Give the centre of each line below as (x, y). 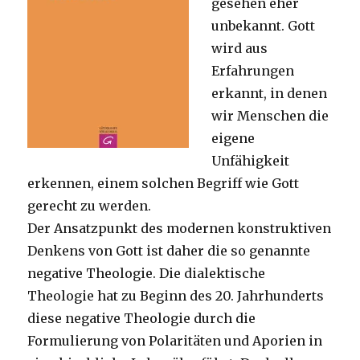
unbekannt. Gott (264, 25)
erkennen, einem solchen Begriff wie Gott (164, 183)
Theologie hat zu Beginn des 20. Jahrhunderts (176, 295)
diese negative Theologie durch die (142, 318)
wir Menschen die (270, 115)
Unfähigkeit (251, 160)
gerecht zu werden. (90, 205)
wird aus (240, 48)
